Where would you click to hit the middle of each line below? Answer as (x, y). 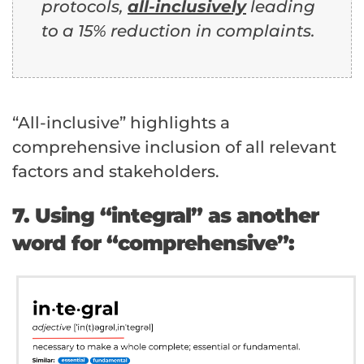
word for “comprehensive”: (153, 243)
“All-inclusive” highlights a (121, 123)
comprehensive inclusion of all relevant (174, 147)
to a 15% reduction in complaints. (178, 31)
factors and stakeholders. (116, 172)
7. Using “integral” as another (165, 216)
